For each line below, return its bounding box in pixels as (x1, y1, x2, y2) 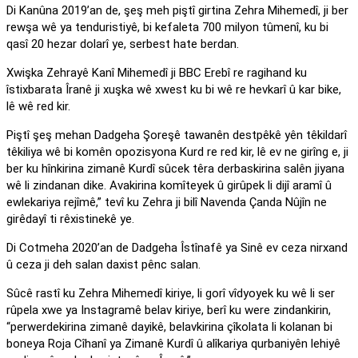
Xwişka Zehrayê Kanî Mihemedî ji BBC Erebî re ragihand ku (6, 66, 307, 81)
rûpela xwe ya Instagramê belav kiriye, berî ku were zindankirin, (6, 303, 331, 318)
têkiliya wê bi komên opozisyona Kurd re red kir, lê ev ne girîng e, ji (6, 145, 348, 160)
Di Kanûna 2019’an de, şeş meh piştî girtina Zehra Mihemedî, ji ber (6, 3, 348, 18)
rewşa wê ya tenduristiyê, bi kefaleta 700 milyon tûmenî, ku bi (6, 20, 328, 35)
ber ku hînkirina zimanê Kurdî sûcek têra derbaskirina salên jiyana (6, 161, 344, 177)
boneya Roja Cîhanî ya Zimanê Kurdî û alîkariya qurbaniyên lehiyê (6, 336, 340, 352)
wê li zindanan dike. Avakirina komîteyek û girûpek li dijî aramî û (6, 178, 332, 193)
